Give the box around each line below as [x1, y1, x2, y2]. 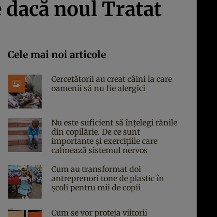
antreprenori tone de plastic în [51, 173, 164, 183]
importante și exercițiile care [51, 136, 157, 146]
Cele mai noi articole [8, 48, 106, 61]
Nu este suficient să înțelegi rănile [51, 118, 177, 127]
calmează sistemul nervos [51, 145, 148, 155]
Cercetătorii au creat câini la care [51, 74, 172, 84]
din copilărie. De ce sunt [51, 127, 140, 137]
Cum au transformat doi [51, 164, 141, 174]
